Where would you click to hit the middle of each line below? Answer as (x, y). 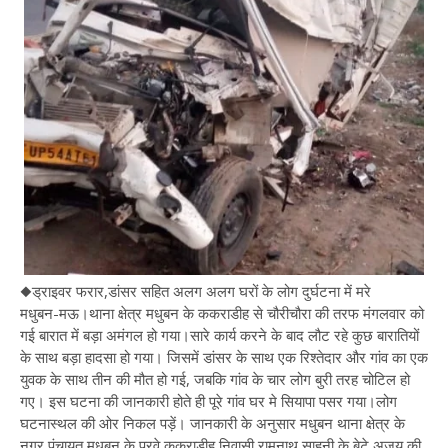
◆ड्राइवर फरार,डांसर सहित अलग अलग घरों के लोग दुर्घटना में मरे (195, 291)
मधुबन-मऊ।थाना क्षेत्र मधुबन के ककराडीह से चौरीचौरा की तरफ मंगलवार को (222, 313)
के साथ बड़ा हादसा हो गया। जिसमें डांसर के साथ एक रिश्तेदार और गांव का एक (224, 357)
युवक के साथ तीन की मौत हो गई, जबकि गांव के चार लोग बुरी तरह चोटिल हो (215, 379)
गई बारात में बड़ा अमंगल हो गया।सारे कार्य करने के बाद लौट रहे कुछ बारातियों (219, 335)
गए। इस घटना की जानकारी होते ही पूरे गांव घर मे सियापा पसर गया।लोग (208, 401)
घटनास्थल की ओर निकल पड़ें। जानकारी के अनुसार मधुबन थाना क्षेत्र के (212, 423)
